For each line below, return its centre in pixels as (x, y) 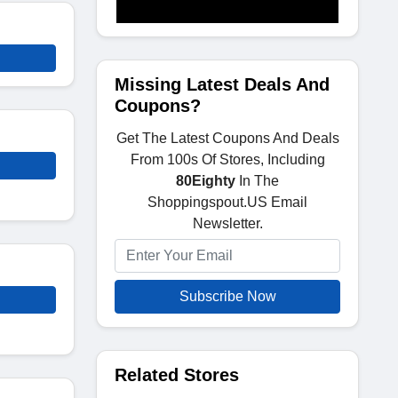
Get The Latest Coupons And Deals (227, 138)
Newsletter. (227, 223)
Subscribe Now (227, 296)
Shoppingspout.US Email (227, 202)
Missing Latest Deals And (222, 84)
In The (257, 181)
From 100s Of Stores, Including (227, 159)
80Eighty (206, 181)
